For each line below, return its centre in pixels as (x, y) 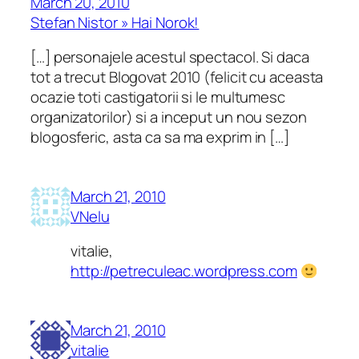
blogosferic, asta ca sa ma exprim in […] (160, 137)
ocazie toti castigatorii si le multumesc (158, 97)
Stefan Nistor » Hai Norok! (115, 22)
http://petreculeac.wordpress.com (184, 271)
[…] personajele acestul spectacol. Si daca (170, 57)
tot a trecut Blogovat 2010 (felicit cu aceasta (177, 77)
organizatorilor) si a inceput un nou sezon (169, 117)
